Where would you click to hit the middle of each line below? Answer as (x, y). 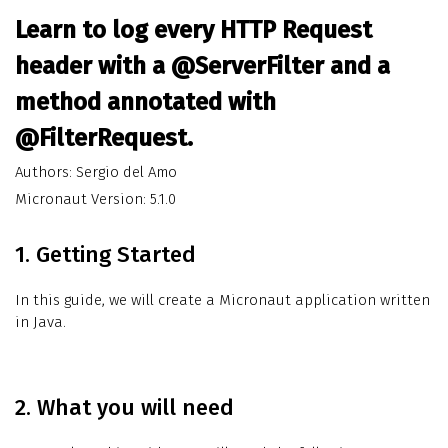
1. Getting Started (105, 255)
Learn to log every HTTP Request (193, 30)
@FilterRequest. (104, 138)
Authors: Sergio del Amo (96, 172)
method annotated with (145, 102)
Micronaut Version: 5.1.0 (95, 199)
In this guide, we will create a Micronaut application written (222, 300)
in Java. (40, 322)
